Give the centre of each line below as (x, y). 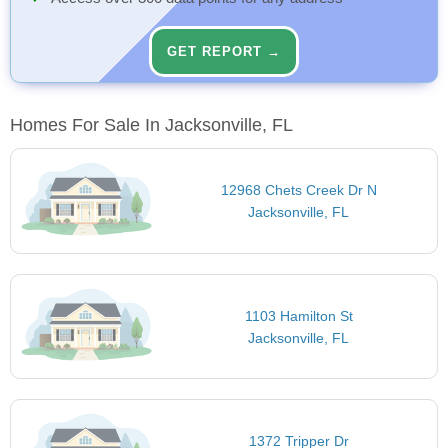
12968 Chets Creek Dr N (298, 190)
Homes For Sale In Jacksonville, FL (151, 125)
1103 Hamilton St (298, 315)
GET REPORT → (224, 52)
